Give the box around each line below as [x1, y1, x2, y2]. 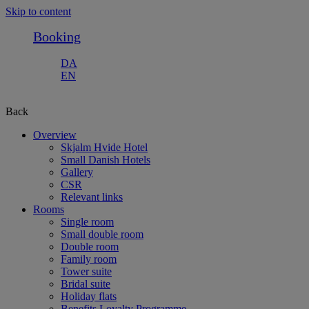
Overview [33, 129, 77, 141]
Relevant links [61, 191, 123, 203]
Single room [61, 216, 114, 228]
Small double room [61, 228, 143, 240]
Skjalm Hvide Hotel [61, 141, 148, 153]
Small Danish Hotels [61, 154, 150, 166]
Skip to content [6, 6, 71, 17]
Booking [33, 29, 81, 44]
